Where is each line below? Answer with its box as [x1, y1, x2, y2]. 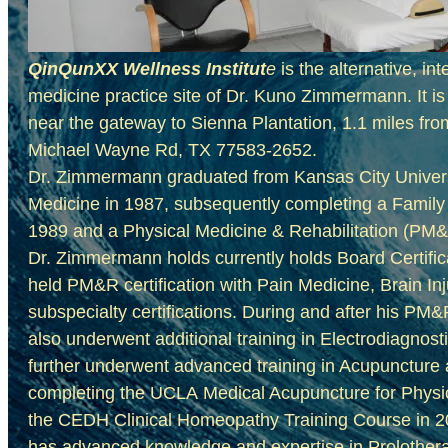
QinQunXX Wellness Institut [28, 59, 266, 79]
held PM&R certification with [28, 275, 257, 295]
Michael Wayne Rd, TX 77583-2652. [28, 140, 317, 160]
